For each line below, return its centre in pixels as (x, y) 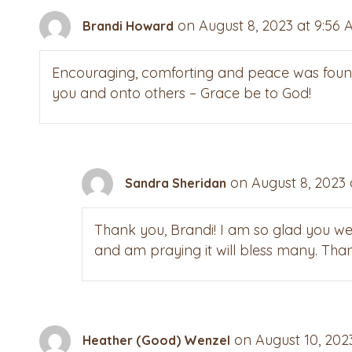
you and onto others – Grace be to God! (181, 93)
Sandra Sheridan (176, 183)
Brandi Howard (128, 26)
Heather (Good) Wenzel (156, 340)
